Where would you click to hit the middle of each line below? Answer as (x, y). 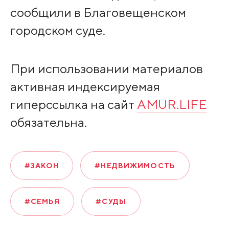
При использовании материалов (106, 68)
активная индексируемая (85, 86)
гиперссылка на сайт (73, 104)
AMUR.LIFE (172, 104)
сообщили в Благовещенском (98, 13)
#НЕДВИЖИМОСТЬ (135, 165)
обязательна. (48, 122)
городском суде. (58, 30)
